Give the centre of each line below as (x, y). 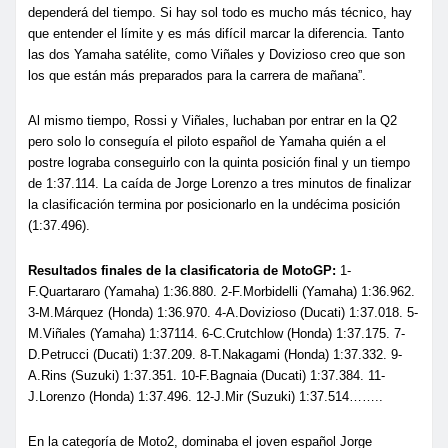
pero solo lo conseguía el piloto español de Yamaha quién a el (207, 141)
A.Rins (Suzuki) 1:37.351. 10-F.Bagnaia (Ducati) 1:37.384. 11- (206, 375)
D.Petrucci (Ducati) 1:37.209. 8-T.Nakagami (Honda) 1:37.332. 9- (215, 354)
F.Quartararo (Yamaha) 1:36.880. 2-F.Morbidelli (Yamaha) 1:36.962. (221, 291)
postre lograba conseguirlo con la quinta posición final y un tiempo (219, 162)
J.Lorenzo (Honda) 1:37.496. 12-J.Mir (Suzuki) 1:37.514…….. (205, 396)
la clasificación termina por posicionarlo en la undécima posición (214, 204)
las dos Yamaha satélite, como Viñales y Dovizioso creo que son (216, 54)
